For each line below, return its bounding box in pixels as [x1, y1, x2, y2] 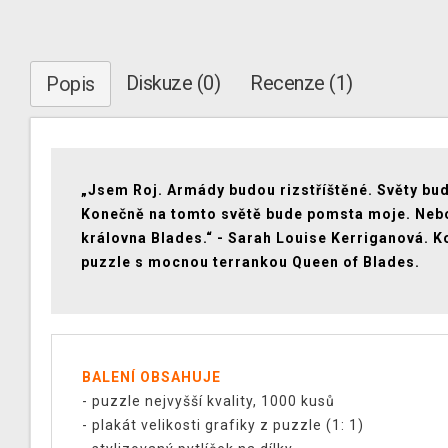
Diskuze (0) [125, 71, 220, 95]
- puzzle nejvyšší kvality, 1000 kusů [82, 393, 335, 409]
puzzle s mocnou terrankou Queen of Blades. [81, 254, 420, 270]
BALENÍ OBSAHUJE [82, 369, 221, 385]
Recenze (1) [250, 71, 353, 95]
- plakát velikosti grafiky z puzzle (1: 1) [82, 417, 364, 433]
